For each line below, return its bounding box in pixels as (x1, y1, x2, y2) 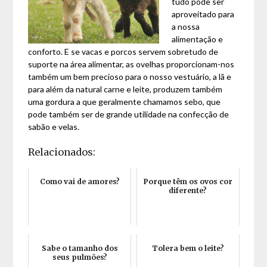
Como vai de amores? (39, 177, 120, 186)
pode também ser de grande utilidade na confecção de (28, 109, 229, 119)
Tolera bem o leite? (151, 244, 224, 253)
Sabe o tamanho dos (41, 244, 118, 253)
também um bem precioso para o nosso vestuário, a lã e (28, 72, 232, 82)
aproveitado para (172, 9, 235, 19)
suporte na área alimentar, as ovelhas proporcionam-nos (28, 59, 235, 69)
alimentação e (172, 34, 223, 44)
